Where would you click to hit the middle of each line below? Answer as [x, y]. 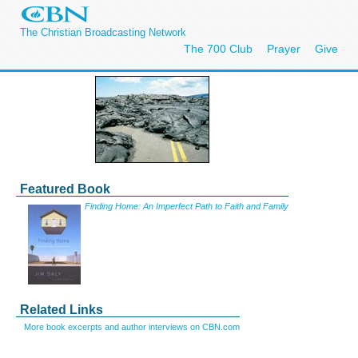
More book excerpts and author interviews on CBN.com [132, 327]
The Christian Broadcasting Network [103, 32]
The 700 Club [218, 49]
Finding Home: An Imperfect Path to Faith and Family [187, 206]
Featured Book [65, 189]
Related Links [62, 310]
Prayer [284, 49]
